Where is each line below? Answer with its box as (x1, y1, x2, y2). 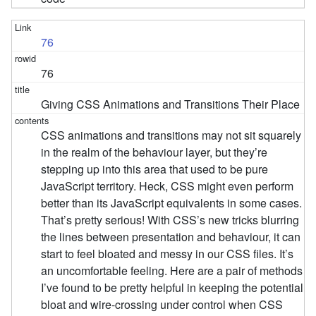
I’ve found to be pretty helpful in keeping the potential (41, 279, 304, 296)
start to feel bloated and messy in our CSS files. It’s (41, 245, 294, 262)
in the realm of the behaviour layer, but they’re (41, 143, 268, 160)
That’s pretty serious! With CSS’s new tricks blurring (41, 211, 300, 228)
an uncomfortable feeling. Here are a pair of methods (41, 262, 303, 279)
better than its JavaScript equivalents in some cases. (41, 194, 303, 211)
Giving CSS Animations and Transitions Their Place (41, 95, 300, 112)
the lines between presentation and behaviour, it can (41, 228, 301, 245)
